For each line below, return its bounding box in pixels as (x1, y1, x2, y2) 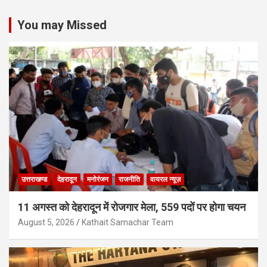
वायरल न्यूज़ (150, 175, 181, 184)
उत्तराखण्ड (21, 175, 47, 184)
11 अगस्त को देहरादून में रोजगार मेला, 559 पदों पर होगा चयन (18, 200, 246, 213)
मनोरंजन (87, 175, 108, 184)
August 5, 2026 (18, 217, 74, 227)
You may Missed (17, 18, 107, 33)
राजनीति (119, 175, 140, 184)
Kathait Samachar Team (82, 217, 173, 227)
